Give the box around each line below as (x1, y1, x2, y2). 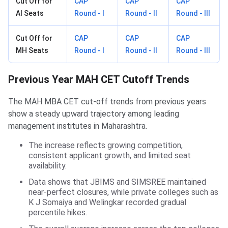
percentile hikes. (28, 207, 87, 217)
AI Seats (16, 9, 44, 17)
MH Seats (16, 46, 48, 54)
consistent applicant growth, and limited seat (28, 150, 191, 160)
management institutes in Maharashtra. (8, 121, 147, 131)
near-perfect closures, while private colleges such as (28, 187, 218, 197)
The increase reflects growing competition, (28, 140, 183, 150)
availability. (28, 160, 67, 170)
